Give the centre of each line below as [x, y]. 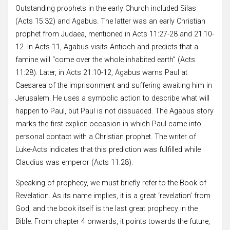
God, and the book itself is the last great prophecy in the [107, 208]
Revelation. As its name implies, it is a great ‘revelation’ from [113, 196]
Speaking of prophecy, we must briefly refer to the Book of [111, 183]
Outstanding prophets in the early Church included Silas [106, 8]
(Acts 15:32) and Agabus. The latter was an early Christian [110, 21]
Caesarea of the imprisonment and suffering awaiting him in [114, 85]
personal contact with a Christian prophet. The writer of [106, 137]
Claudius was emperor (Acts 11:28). [74, 162]
